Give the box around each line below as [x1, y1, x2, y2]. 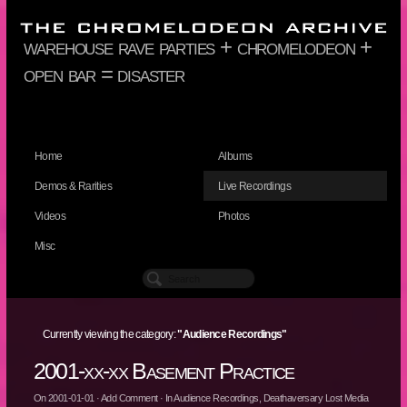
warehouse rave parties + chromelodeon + [24, 35, 372, 60]
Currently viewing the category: [42, 328, 178, 342]
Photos [217, 210, 250, 223]
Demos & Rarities [34, 180, 113, 194]
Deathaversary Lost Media [263, 392, 369, 404]
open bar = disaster [24, 62, 184, 87]
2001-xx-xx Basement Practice [33, 358, 294, 384]
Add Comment [100, 392, 158, 404]
